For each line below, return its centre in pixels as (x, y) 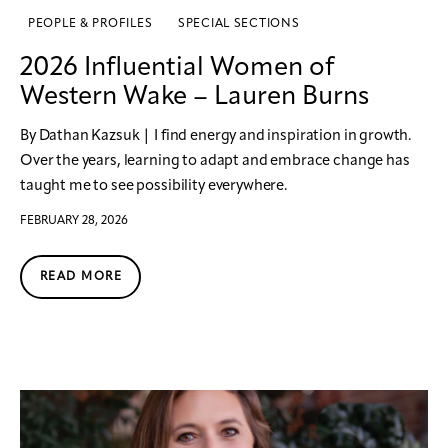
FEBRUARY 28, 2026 (74, 220)
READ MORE (81, 276)
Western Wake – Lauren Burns (194, 96)
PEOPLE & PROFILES (90, 23)
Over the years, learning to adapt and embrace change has (215, 161)
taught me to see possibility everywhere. (154, 186)
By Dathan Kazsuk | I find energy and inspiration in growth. (216, 136)
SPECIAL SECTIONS (238, 23)
